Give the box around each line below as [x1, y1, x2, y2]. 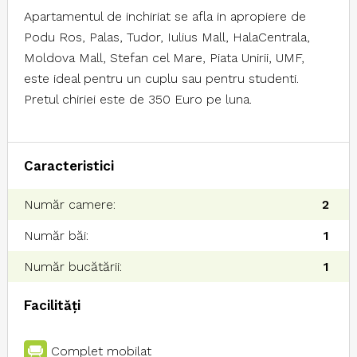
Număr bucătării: [23, 258, 122, 274]
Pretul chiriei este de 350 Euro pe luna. [23, 91, 252, 107]
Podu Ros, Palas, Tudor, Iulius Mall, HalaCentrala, [23, 29, 310, 45]
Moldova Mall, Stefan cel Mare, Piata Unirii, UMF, [23, 49, 304, 65]
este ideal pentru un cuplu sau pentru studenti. [23, 70, 299, 86]
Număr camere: [23, 196, 116, 212]
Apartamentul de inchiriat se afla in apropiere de [23, 8, 306, 24]
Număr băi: [23, 227, 88, 243]
